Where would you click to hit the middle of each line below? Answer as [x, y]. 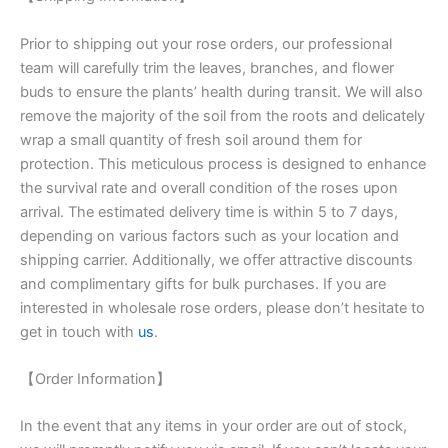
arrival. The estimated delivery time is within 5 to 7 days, [209, 211]
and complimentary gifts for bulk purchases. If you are [203, 283]
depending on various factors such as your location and [209, 235]
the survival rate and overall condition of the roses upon [209, 187]
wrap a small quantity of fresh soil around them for [191, 139]
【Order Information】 [95, 379]
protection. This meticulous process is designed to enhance [223, 163]
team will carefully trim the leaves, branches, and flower [207, 67]
